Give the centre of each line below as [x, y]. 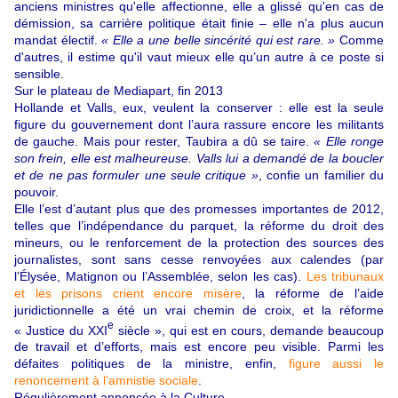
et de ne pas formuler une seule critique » [136, 175]
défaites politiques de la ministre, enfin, [151, 364]
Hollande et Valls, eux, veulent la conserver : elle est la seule [199, 107]
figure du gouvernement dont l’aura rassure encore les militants [199, 124]
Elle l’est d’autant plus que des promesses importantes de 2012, [199, 208]
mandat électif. [58, 40]
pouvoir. [36, 191]
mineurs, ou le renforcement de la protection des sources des [199, 242]
